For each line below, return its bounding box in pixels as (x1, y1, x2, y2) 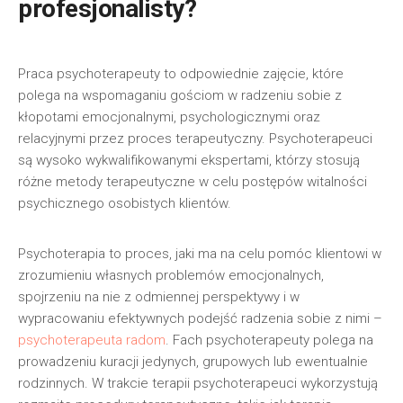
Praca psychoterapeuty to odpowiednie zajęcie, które (18, 66, 344, 82)
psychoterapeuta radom (18, 332, 166, 348)
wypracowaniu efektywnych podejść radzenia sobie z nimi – (18, 310, 382, 327)
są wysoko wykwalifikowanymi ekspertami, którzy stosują (18, 152, 360, 168)
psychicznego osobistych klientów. (18, 195, 231, 211)
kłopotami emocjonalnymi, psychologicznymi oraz (18, 109, 320, 125)
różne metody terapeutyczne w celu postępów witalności (18, 174, 367, 190)
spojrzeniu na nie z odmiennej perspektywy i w (18, 289, 300, 305)
